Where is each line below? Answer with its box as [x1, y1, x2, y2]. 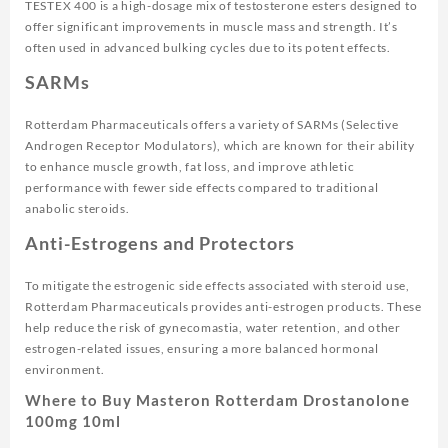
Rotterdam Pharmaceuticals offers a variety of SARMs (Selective [25, 117, 399, 133]
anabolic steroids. [25, 201, 130, 217]
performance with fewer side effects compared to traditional [25, 180, 379, 196]
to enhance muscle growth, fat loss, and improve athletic [25, 159, 355, 175]
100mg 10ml [25, 412, 121, 431]
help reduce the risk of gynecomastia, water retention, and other [25, 320, 401, 336]
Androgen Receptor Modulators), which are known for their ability [25, 138, 415, 154]
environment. [25, 362, 105, 378]
